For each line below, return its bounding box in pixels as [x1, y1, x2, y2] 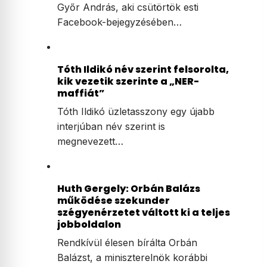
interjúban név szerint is [57, 120, 165, 133]
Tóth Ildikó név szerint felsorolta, [57, 63, 229, 77]
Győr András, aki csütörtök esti [57, 1, 198, 14]
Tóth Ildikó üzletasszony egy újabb [57, 105, 215, 118]
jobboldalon [57, 218, 121, 232]
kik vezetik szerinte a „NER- [57, 74, 199, 89]
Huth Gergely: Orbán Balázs [57, 182, 200, 196]
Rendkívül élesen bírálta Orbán [57, 237, 197, 249]
